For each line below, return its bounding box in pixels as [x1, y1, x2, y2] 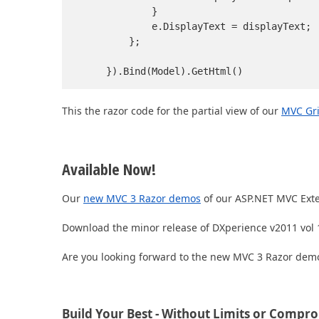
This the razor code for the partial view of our [62, 104, 281, 118]
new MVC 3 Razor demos [83, 192, 201, 206]
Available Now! [62, 158, 156, 180]
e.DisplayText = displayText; [83, 21, 311, 33]
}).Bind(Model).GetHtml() [83, 66, 243, 78]
